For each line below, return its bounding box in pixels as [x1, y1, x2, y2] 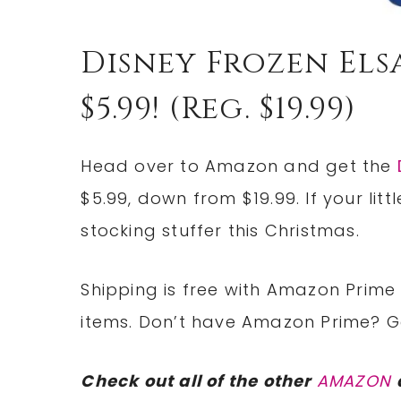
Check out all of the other [81, 370, 317, 393]
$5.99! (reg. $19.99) [81, 89, 357, 131]
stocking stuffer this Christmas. [81, 219, 360, 243]
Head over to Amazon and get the [81, 155, 397, 178]
